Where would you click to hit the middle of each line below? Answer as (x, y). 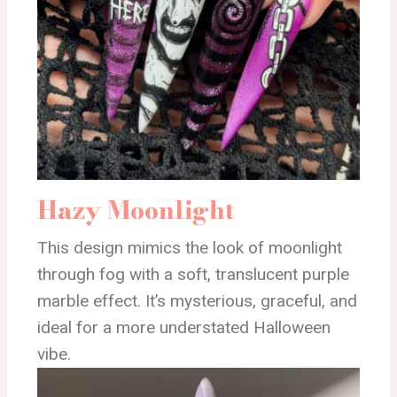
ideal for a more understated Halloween (184, 328)
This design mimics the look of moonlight (190, 248)
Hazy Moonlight (136, 210)
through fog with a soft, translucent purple (193, 275)
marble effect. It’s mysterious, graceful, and (197, 301)
